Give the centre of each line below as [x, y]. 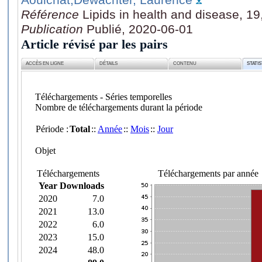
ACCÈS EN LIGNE [45, 64]
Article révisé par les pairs [94, 44]
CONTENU [185, 64]
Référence [52, 14]
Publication [54, 29]
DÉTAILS [109, 64]
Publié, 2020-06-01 [140, 29]
